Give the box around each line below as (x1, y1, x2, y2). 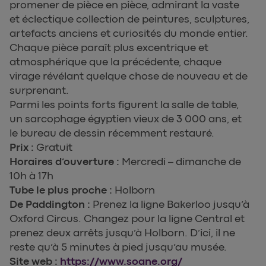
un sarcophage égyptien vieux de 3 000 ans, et (9, 113, 242, 125)
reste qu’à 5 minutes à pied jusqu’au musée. (9, 241, 227, 254)
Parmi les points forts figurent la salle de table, (9, 99, 239, 111)
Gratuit (36, 141, 72, 154)
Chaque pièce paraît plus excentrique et (9, 42, 208, 54)
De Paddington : (9, 198, 93, 211)
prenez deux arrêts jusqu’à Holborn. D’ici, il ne (9, 227, 235, 239)
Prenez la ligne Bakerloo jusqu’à (93, 198, 249, 211)
